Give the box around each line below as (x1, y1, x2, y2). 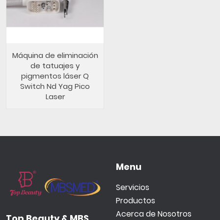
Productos (116, 195, 155, 206)
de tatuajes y (30, 60, 80, 71)
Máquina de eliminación (12, 50, 98, 60)
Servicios (116, 182, 149, 193)
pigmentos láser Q (21, 71, 89, 81)
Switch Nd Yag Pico (20, 81, 90, 91)
